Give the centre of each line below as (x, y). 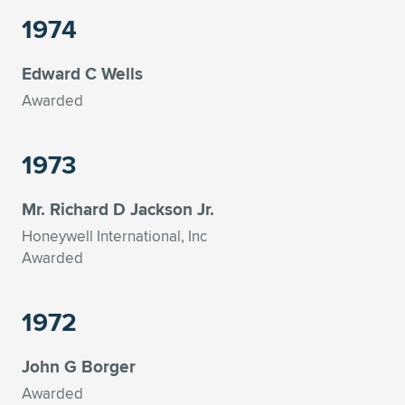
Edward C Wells (82, 73)
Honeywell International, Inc (114, 236)
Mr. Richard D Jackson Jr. (118, 209)
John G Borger (79, 366)
